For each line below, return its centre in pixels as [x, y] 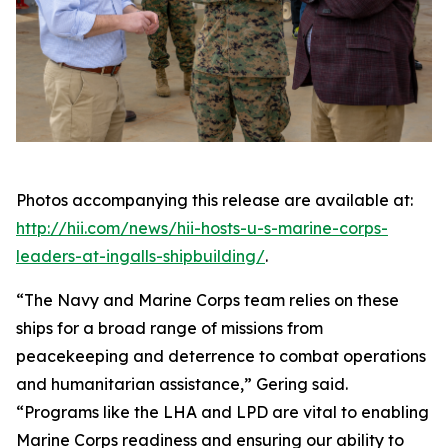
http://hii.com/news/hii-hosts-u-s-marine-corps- [202, 228]
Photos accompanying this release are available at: [214, 200]
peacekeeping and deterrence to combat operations [221, 356]
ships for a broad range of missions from [169, 328]
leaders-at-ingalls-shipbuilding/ [140, 256]
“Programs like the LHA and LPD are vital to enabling [222, 412]
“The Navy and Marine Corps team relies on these [207, 300]
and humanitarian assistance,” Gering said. [182, 384]
